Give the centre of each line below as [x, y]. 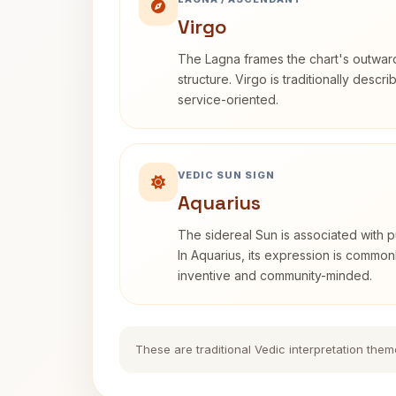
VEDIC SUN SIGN [226, 175]
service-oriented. [228, 99]
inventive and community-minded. [275, 275]
